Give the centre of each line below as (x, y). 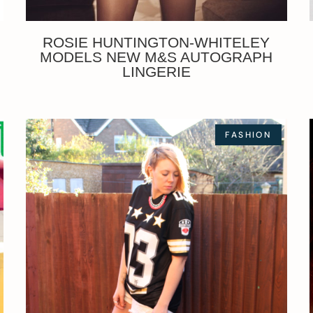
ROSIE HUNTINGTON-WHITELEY (156, 42)
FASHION (248, 134)
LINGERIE (156, 71)
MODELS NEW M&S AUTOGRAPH (156, 57)
